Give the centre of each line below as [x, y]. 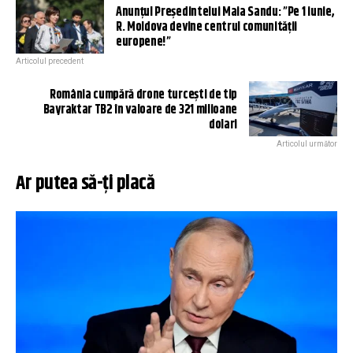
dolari [223, 125]
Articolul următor [307, 144]
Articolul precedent [50, 61]
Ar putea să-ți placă [85, 184]
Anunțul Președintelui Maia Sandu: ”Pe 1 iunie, [225, 13]
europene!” [143, 43]
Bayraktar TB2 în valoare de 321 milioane [140, 110]
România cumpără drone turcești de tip [143, 95]
